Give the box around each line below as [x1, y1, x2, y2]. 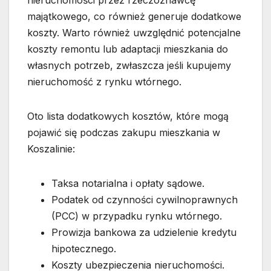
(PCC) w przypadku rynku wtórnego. [51, 210, 222, 223]
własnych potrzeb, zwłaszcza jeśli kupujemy [27, 59, 231, 72]
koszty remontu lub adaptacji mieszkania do [27, 43, 228, 56]
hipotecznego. [51, 243, 116, 255]
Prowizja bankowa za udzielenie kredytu [51, 226, 237, 239]
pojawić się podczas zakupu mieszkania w [27, 126, 220, 139]
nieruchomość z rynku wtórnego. [27, 76, 181, 88]
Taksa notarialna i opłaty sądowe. [51, 177, 204, 190]
